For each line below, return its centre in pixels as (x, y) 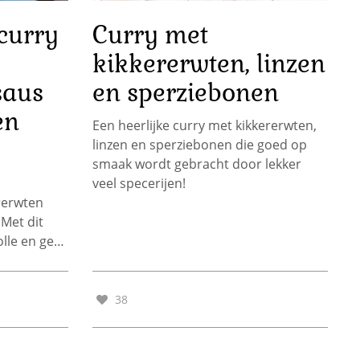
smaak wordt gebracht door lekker (196, 164)
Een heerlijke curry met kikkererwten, (204, 126)
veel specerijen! (139, 184)
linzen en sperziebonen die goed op (199, 145)
